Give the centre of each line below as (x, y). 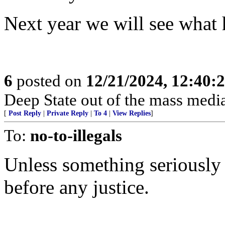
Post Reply (25, 113)
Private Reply (68, 113)
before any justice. (77, 187)
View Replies (132, 113)
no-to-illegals (76, 135)
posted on (49, 81)
